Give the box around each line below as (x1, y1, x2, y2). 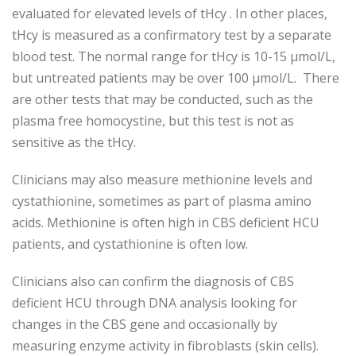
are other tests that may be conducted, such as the (12, 91, 313, 108)
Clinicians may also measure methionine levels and (12, 171, 312, 188)
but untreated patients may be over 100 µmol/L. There (12, 69, 339, 87)
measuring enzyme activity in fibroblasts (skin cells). (12, 337, 319, 354)
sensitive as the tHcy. (12, 133, 136, 151)
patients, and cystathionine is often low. (12, 235, 248, 253)
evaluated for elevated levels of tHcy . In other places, (12, 5, 327, 22)
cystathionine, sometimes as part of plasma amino (12, 192, 311, 210)
